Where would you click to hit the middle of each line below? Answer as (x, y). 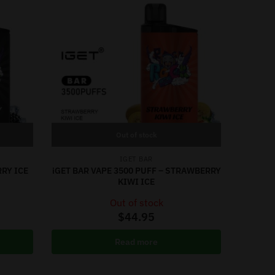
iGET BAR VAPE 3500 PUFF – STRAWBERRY (136, 170)
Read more (137, 242)
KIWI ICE (137, 181)
